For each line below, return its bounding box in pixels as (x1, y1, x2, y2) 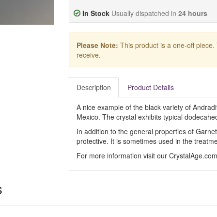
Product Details (127, 82, 174, 92)
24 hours (178, 8, 207, 18)
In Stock (82, 8, 109, 18)
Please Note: (76, 40, 118, 50)
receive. (76, 50, 101, 60)
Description (76, 82, 111, 92)
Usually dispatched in (111, 8, 178, 18)
